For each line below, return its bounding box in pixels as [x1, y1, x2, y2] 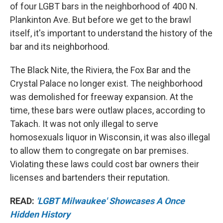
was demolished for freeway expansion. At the [10, 91, 193, 102]
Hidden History [10, 209, 70, 220]
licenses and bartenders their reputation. [10, 172, 170, 183]
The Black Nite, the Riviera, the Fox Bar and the [10, 64, 191, 75]
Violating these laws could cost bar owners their [10, 158, 199, 169]
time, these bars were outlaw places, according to [10, 105, 205, 115]
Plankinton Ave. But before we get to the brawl [10, 14, 191, 25]
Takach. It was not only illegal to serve [10, 118, 158, 129]
